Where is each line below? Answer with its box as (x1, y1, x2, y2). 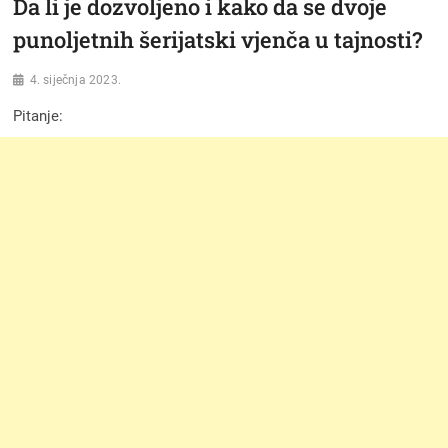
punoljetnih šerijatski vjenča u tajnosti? (13, 24, 423, 54)
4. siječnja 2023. (29, 72, 122, 87)
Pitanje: (13, 106, 64, 125)
